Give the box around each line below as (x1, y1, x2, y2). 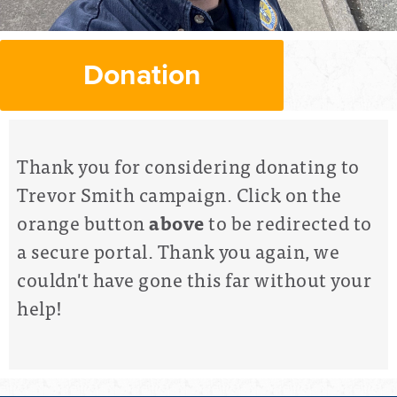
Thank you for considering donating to (17, 150, 360, 182)
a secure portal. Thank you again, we (17, 235, 339, 267)
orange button (17, 206, 149, 238)
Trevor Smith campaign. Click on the (17, 178, 342, 210)
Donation (82, 58, 201, 93)
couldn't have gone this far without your (17, 263, 371, 295)
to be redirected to (204, 206, 372, 238)
